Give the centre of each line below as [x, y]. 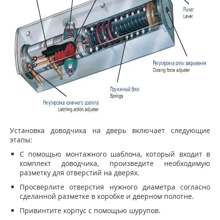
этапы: [21, 140]
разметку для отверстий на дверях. [80, 173]
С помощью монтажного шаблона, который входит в [115, 154]
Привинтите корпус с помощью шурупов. [90, 211]
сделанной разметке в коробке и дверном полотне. [107, 196]
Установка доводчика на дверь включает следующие [110, 131]
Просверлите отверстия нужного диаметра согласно [115, 187]
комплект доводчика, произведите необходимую [115, 164]
